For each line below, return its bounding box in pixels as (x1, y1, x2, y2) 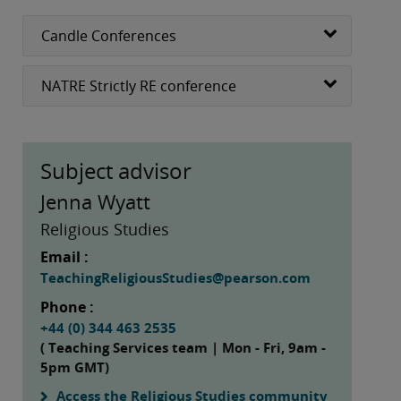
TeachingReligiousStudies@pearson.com (40, 268, 311, 286)
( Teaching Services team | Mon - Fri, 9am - (40, 337, 326, 356)
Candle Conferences (41, 25, 176, 46)
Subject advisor (40, 155, 192, 185)
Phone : (40, 296, 94, 317)
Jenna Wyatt (40, 187, 150, 215)
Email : (40, 246, 89, 267)
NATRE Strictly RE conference (41, 75, 236, 96)
